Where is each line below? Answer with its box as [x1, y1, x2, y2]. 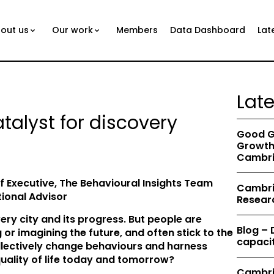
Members [116, 24, 158, 36]
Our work [52, 24, 94, 36]
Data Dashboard [170, 24, 246, 36]
